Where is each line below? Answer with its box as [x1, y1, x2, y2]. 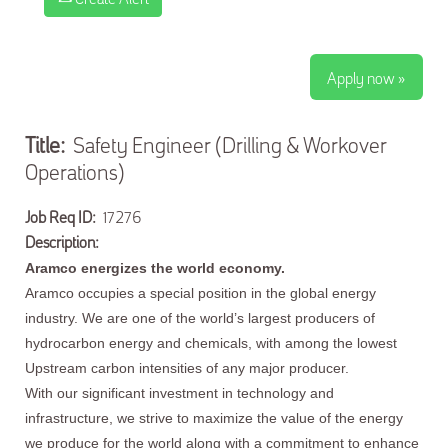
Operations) [25, 156, 125, 185]
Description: [25, 230, 102, 252]
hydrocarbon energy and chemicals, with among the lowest [25, 335, 397, 351]
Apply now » [327, 66, 406, 88]
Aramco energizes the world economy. [25, 260, 285, 276]
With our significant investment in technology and [25, 385, 334, 401]
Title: [25, 129, 73, 158]
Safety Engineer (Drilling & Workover [73, 129, 387, 158]
